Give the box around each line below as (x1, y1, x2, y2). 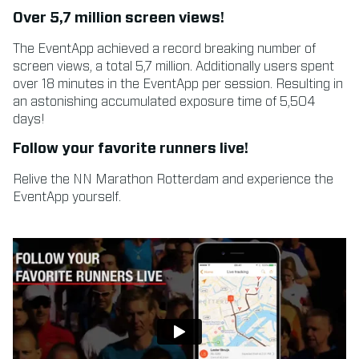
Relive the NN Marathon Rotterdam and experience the (13, 172, 333, 186)
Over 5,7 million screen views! (13, 10, 224, 26)
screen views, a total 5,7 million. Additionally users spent (13, 59, 334, 73)
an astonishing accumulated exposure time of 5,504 (13, 95, 316, 108)
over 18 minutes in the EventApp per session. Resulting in (13, 77, 343, 91)
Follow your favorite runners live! (13, 141, 248, 156)
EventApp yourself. (13, 190, 121, 204)
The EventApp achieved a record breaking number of (13, 42, 316, 55)
